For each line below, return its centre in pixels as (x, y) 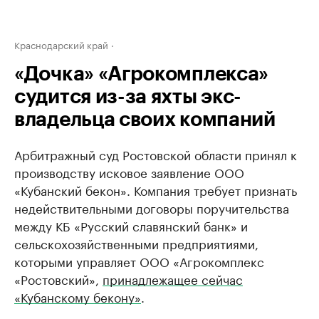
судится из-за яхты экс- (128, 97)
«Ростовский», (58, 278)
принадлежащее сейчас (173, 278)
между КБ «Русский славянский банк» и (131, 225)
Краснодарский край (61, 44)
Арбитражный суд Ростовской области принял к (156, 154)
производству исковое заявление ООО (129, 172)
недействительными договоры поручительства (152, 207)
